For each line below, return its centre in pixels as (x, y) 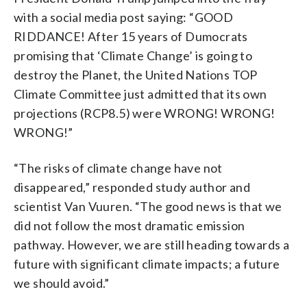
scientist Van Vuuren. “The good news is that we (148, 206)
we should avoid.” (62, 283)
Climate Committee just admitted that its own (140, 94)
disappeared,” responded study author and (132, 187)
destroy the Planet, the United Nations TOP (136, 74)
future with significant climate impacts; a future (147, 263)
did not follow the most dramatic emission (130, 225)
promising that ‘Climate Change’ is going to (133, 55)
